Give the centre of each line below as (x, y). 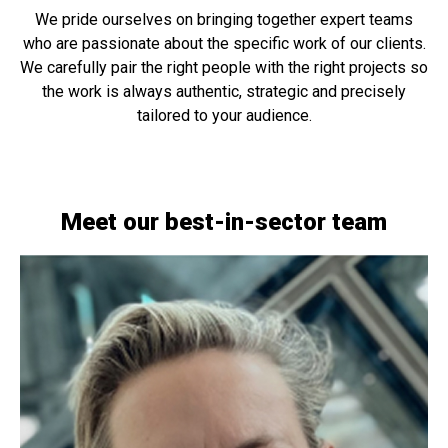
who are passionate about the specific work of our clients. (224, 43)
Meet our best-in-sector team (224, 221)
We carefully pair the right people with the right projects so (224, 67)
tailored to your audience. (224, 115)
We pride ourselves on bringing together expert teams (224, 19)
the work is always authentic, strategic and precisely (224, 91)
